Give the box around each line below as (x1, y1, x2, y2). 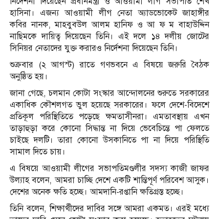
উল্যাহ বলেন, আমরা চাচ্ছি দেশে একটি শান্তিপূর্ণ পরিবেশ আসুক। (10, 175, 209, 186)
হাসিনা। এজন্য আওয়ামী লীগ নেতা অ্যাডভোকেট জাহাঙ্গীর (10, 8, 209, 19)
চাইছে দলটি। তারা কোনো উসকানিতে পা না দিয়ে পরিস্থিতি (10, 135, 209, 146)
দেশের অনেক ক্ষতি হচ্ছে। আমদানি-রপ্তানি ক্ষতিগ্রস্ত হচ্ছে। (10, 187, 184, 197)
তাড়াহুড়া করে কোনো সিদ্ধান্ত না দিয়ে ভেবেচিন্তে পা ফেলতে (10, 123, 209, 134)
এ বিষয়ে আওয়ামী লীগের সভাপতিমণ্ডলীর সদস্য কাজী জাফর (10, 163, 209, 174)
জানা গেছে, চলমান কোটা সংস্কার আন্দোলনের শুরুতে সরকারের (10, 88, 209, 99)
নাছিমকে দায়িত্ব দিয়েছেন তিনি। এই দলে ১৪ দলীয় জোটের (10, 31, 209, 42)
